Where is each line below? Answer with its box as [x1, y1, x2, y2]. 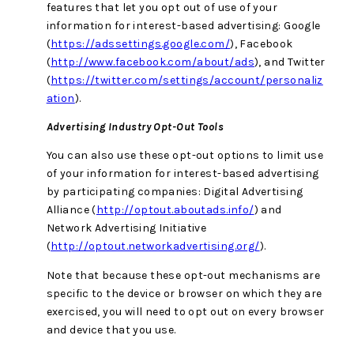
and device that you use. [46, 322, 176, 337]
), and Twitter [254, 55, 326, 69]
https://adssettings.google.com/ [51, 36, 231, 51]
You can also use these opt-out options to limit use [46, 149, 324, 163]
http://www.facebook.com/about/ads [51, 55, 254, 69]
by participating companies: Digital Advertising [46, 185, 303, 199]
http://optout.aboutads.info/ [96, 203, 254, 217]
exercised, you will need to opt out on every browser [46, 304, 325, 318]
